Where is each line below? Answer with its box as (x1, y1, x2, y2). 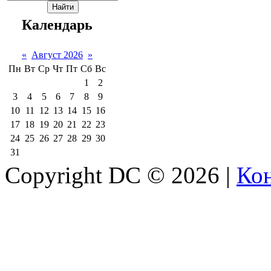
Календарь (22, 16, 93, 33)
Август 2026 (31, 49, 83, 60)
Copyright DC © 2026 (5, 162, 220, 188)
